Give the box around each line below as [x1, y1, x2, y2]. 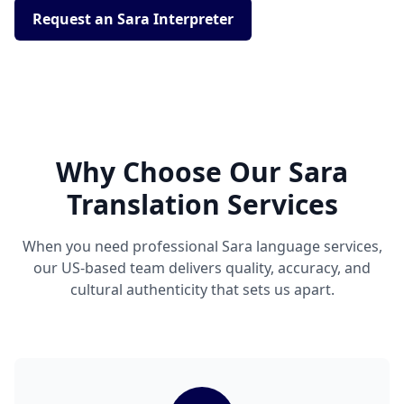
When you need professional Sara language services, [22, 236, 382, 257]
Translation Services [66, 186, 338, 224]
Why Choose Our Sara [56, 153, 348, 191]
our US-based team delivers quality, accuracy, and [33, 258, 371, 279]
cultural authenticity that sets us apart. [69, 280, 335, 300]
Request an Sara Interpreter [32, 9, 234, 30]
